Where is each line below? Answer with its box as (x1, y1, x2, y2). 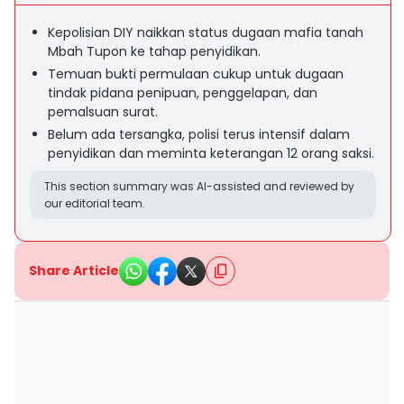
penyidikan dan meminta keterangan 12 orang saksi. (48, 144, 374, 162)
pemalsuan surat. (48, 103, 158, 121)
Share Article (29, 262, 119, 280)
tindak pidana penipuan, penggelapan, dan (48, 84, 317, 102)
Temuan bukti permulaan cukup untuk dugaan (48, 65, 344, 83)
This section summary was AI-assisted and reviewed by (44, 179, 354, 194)
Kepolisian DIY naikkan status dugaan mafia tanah (48, 23, 363, 41)
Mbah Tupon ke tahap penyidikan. (48, 42, 261, 60)
